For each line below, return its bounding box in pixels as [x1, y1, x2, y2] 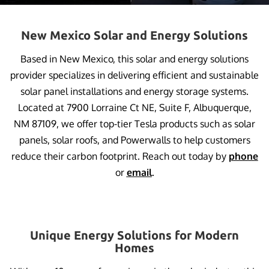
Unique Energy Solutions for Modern [30, 228, 239, 243]
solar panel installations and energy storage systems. [20, 85, 249, 98]
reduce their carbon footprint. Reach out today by [11, 150, 229, 163]
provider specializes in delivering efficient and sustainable [10, 69, 259, 82]
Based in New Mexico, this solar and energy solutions [20, 53, 249, 65]
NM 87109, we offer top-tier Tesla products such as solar [14, 118, 255, 130]
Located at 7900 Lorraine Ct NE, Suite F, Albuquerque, [17, 101, 252, 114]
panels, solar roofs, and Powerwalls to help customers [19, 134, 250, 147]
